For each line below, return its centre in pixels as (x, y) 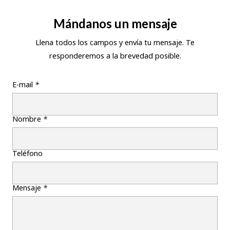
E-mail (24, 84)
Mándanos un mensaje (115, 23)
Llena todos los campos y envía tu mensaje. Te (115, 42)
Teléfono (27, 153)
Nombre (28, 119)
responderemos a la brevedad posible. (115, 55)
